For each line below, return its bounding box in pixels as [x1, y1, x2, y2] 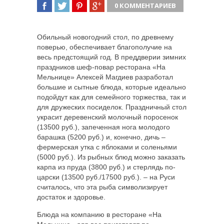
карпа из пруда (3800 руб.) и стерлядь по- [37, 162, 175, 171]
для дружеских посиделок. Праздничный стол [37, 102, 186, 111]
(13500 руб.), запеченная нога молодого [37, 122, 170, 131]
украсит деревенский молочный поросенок [37, 112, 178, 121]
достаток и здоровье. [37, 192, 105, 201]
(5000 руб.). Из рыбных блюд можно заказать [37, 152, 185, 161]
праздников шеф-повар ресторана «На [37, 62, 165, 71]
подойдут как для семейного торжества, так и [37, 92, 186, 101]
